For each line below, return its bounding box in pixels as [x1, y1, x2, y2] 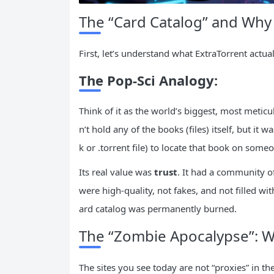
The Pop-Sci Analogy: [79, 70, 218, 89]
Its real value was [79, 165, 154, 178]
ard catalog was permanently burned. [79, 202, 237, 215]
